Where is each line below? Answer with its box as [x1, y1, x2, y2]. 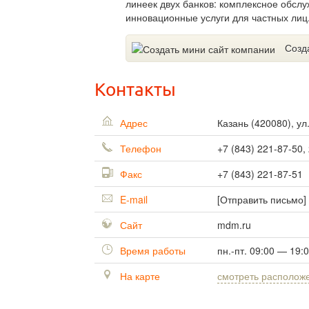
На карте [117, 269, 160, 283]
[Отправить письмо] [217, 192, 306, 207]
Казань [217, 116, 251, 130]
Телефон [117, 141, 161, 156]
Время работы [117, 243, 186, 258]
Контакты [94, 80, 176, 100]
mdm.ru [217, 218, 251, 232]
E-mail [117, 192, 148, 207]
